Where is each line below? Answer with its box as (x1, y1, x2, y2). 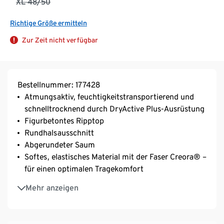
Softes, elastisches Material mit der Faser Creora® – (24, 151, 206, 161)
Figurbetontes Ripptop (24, 115, 104, 125)
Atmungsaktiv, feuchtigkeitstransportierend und (24, 91, 194, 101)
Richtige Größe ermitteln (10, 18, 87, 27)
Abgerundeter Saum (24, 139, 95, 149)
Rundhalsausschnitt (24, 127, 94, 137)
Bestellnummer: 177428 (17, 79, 100, 89)
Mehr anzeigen (25, 182, 78, 192)
